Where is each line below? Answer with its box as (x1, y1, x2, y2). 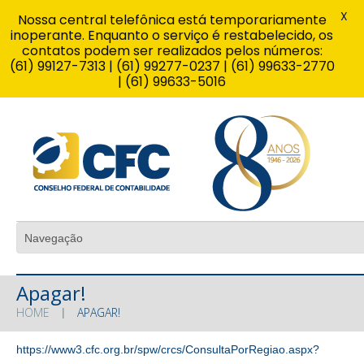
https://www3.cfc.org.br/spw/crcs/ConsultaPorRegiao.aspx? (16, 342, 319, 356)
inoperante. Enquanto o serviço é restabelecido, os (11, 26, 333, 45)
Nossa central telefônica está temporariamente (17, 11, 327, 29)
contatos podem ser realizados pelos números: (21, 41, 323, 60)
